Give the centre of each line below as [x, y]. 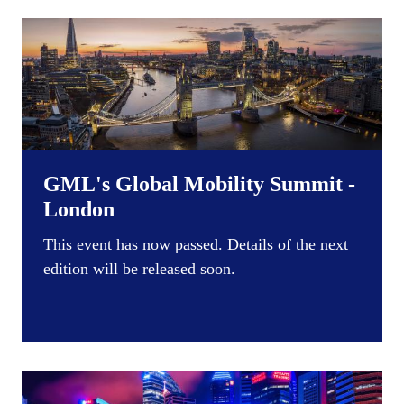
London [79, 210]
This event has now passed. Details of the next [196, 245]
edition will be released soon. [139, 269]
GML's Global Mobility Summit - [199, 184]
